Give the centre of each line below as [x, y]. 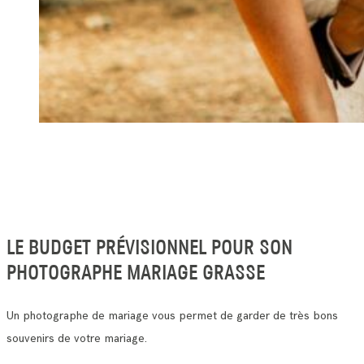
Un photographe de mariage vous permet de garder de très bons [172, 315]
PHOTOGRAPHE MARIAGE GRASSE [136, 273]
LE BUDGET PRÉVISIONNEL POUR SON [149, 248]
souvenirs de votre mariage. [77, 338]
